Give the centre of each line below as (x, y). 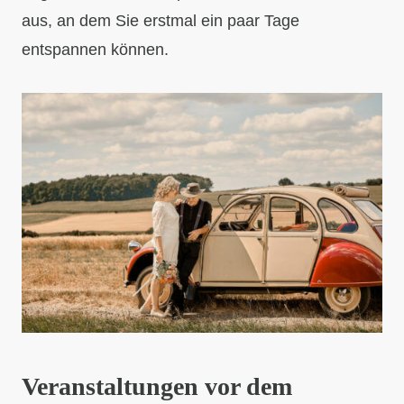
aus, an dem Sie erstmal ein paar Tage (161, 20)
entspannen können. (95, 49)
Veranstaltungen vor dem (157, 387)
